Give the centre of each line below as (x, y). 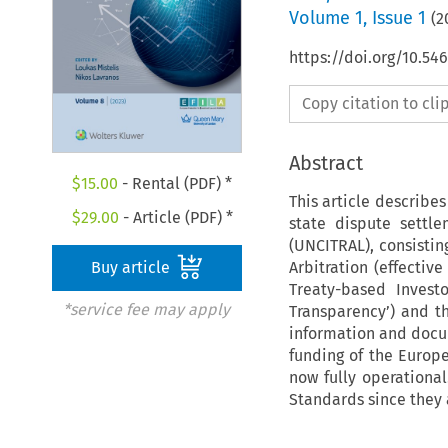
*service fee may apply (146, 310)
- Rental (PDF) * (175, 184)
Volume (321, 17)
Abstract (325, 162)
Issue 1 (398, 17)
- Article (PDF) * (175, 218)
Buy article (133, 268)
